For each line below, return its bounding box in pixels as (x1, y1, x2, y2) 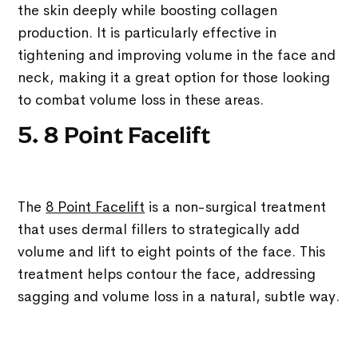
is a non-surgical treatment (145, 198, 327, 217)
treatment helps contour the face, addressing (18, 265, 316, 284)
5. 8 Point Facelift (18, 121, 211, 150)
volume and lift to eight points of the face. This (18, 243, 326, 261)
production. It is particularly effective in (18, 24, 277, 42)
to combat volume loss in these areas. (18, 91, 265, 109)
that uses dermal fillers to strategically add (18, 221, 300, 239)
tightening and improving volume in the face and (18, 46, 336, 65)
